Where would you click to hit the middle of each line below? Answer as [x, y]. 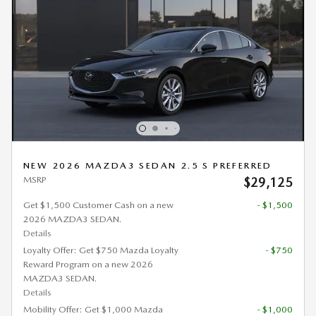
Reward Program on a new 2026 [88, 264]
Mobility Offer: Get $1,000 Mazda [93, 309]
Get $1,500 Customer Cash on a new [98, 205]
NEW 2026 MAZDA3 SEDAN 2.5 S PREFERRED [148, 165]
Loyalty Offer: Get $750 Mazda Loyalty [101, 250]
